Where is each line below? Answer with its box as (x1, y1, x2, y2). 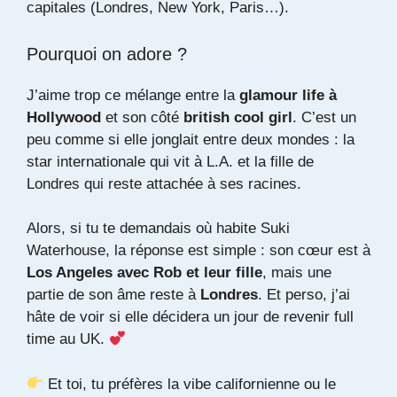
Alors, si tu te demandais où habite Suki (27, 220, 290, 237)
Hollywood (27, 108, 101, 126)
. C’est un (292, 108, 356, 126)
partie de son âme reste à (27, 286, 200, 304)
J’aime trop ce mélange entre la (27, 86, 239, 104)
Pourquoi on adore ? (27, 43, 187, 64)
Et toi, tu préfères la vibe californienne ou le (43, 375, 337, 393)
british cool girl (183, 108, 292, 126)
